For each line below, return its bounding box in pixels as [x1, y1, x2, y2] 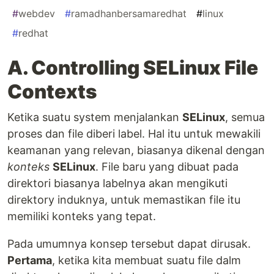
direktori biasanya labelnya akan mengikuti [7, 177, 228, 190]
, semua [225, 111, 265, 124]
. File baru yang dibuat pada [95, 160, 239, 174]
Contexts [7, 80, 97, 104]
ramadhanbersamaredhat [71, 7, 187, 20]
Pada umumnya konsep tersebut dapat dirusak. [7, 237, 251, 251]
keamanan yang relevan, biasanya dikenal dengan [7, 144, 265, 157]
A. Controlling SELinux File [7, 56, 258, 80]
